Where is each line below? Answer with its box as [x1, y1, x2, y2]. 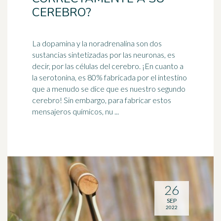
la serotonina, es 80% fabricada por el [32, 73, 158, 82]
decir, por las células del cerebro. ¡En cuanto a [32, 61, 184, 71]
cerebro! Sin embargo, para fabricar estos [32, 95, 64, 105]
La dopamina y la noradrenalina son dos [32, 38, 162, 48]
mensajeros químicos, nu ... [32, 107, 119, 116]
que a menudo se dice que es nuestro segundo [32, 84, 185, 93]
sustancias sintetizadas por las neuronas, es [32, 50, 175, 59]
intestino [158, 73, 187, 82]
